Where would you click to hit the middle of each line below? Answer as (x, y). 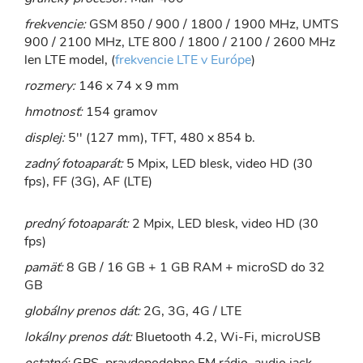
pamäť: (44, 267)
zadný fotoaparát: (74, 163)
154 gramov (120, 111)
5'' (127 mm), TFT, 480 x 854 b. (160, 137)
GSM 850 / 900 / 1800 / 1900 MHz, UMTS (212, 24)
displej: (45, 137)
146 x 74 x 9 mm (127, 85)
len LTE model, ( (70, 60)
